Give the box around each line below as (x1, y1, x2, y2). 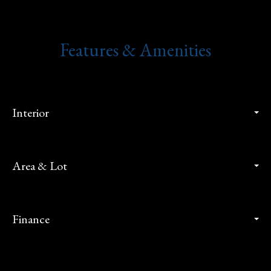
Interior (12, 105, 49, 121)
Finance (12, 211, 50, 227)
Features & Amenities (60, 38, 211, 62)
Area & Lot (12, 158, 67, 174)
